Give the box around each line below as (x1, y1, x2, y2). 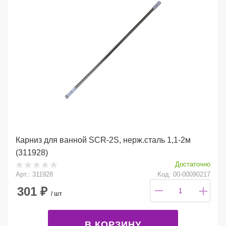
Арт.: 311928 (16, 171, 53, 179)
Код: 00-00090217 (157, 171, 210, 179)
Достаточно (175, 160, 210, 168)
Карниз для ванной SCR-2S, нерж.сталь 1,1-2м (16, 136, 191, 145)
